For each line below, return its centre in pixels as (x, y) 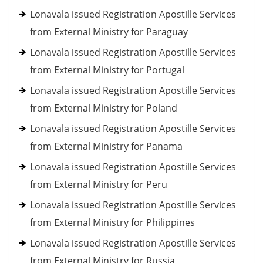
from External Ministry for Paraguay (109, 32)
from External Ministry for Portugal (107, 70)
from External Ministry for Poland (104, 108)
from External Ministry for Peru (99, 184)
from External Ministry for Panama (106, 146)
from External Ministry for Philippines (112, 222)
